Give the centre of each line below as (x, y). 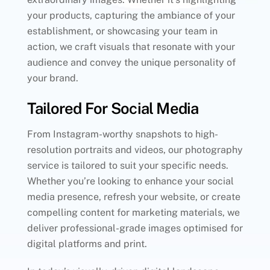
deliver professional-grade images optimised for (135, 228)
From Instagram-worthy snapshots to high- (122, 134)
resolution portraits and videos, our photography (135, 149)
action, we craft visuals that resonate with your (131, 47)
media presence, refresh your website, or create (133, 196)
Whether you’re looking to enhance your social (130, 181)
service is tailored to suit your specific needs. (127, 165)
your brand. (52, 78)
